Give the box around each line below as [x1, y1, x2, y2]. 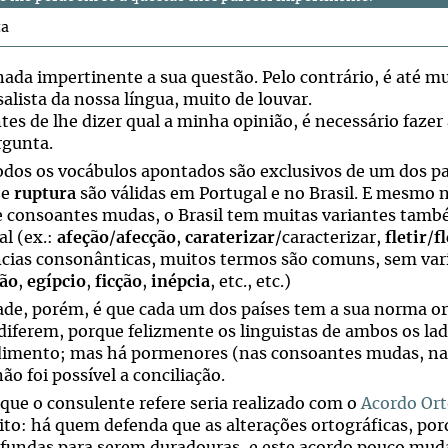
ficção [95, 274, 142, 290]
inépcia [151, 274, 210, 290]
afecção [116, 230, 176, 246]
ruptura [14, 186, 76, 202]
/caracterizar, [275, 230, 385, 246]
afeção [57, 230, 109, 246]
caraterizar [185, 230, 275, 246]
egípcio [27, 274, 86, 290]
